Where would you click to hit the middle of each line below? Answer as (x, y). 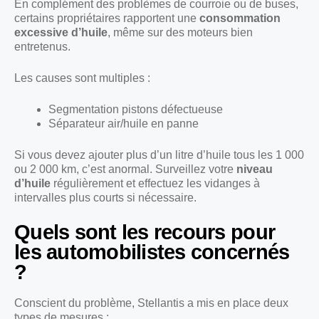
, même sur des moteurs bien (180, 32)
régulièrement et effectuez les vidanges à (155, 183)
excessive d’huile (61, 32)
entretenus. (42, 46)
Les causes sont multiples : (82, 78)
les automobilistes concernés (152, 252)
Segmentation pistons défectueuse (136, 109)
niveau (255, 169)
